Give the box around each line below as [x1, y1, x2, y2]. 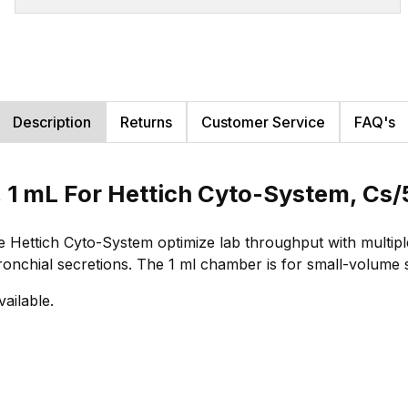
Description [13, 113, 91, 132]
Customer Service [201, 113, 325, 132]
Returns [120, 113, 172, 132]
